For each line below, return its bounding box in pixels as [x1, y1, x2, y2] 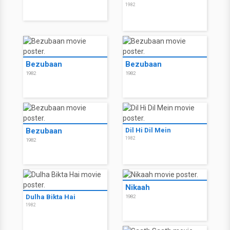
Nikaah [125, 183, 150, 192]
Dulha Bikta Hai [26, 193, 75, 201]
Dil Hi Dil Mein [125, 126, 171, 134]
